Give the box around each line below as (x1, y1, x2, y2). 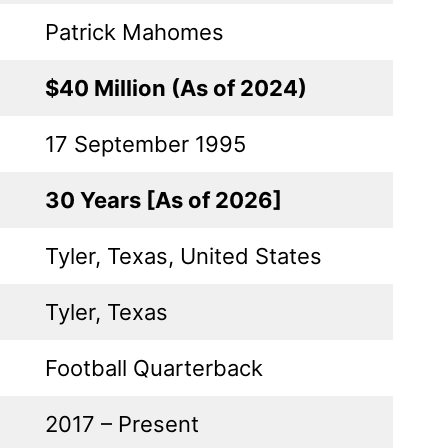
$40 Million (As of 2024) (45, 74, 307, 101)
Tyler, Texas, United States (45, 242, 322, 269)
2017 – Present (45, 410, 199, 437)
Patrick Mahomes (45, 18, 224, 45)
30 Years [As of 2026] (45, 186, 282, 213)
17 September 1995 (45, 130, 246, 157)
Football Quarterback (45, 354, 263, 381)
